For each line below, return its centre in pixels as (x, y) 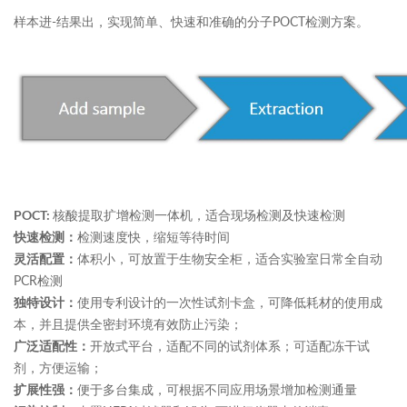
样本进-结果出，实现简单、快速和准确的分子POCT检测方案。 (191, 21)
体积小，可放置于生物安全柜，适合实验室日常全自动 (230, 258)
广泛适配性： (52, 346)
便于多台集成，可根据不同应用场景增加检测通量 (217, 389)
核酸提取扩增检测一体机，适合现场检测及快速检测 (199, 214)
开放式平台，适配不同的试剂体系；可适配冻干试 (230, 345)
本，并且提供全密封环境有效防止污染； (128, 323)
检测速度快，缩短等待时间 (154, 236)
